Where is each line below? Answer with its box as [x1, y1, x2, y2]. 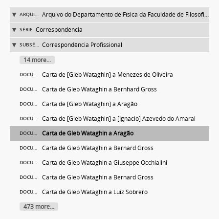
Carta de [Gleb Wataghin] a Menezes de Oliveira [42, 70, 173, 79]
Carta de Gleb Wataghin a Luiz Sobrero [42, 188, 148, 196]
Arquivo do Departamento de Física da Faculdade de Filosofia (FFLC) [42, 10, 204, 19]
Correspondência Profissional [42, 41, 122, 49]
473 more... [23, 202, 54, 211]
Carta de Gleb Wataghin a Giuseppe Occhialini [42, 158, 167, 167]
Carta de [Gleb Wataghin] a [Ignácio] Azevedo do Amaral [42, 114, 196, 123]
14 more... [23, 56, 51, 64]
